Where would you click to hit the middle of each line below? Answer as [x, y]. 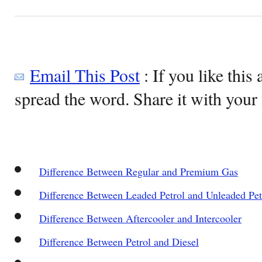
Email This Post [85, 75]
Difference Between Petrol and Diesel [119, 241]
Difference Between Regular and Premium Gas [138, 171]
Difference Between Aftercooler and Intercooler [140, 218]
